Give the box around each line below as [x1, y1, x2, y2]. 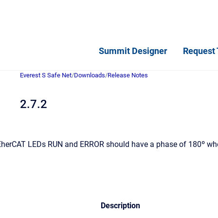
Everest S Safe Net [20, 72, 72, 79]
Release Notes [108, 72, 148, 79]
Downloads [74, 72, 105, 79]
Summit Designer [99, 45, 167, 56]
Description [100, 201, 140, 210]
